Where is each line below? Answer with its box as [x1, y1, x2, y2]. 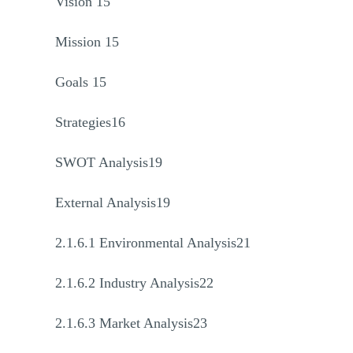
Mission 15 [55, 34, 119, 50]
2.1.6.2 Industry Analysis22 [55, 275, 214, 291]
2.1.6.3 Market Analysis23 [55, 315, 207, 331]
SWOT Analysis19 [55, 154, 162, 170]
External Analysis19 [55, 195, 170, 210]
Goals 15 [55, 74, 106, 90]
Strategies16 [55, 114, 125, 130]
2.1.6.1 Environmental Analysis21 [55, 235, 251, 251]
